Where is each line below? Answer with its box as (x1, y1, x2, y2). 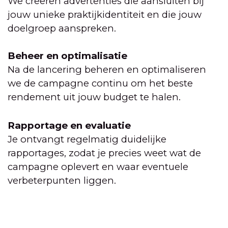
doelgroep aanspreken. (8, 22, 116, 35)
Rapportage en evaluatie (8, 119, 131, 131)
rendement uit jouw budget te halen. (8, 91, 181, 103)
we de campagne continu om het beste (8, 77, 193, 90)
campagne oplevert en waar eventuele (8, 160, 188, 173)
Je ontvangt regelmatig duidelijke (8, 133, 166, 145)
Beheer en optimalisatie (8, 50, 127, 62)
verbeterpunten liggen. (8, 174, 116, 186)
